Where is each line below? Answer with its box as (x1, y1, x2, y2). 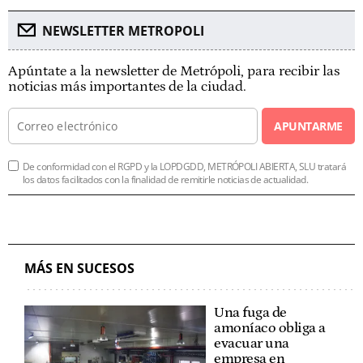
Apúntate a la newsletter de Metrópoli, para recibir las (8, 62, 340, 79)
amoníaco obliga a (214, 319, 326, 336)
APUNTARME (274, 117, 343, 134)
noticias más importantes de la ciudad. (8, 78, 246, 95)
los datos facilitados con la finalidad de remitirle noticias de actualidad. (23, 172, 309, 186)
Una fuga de (214, 304, 287, 321)
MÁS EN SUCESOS (24, 258, 135, 277)
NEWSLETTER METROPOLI (42, 21, 204, 40)
